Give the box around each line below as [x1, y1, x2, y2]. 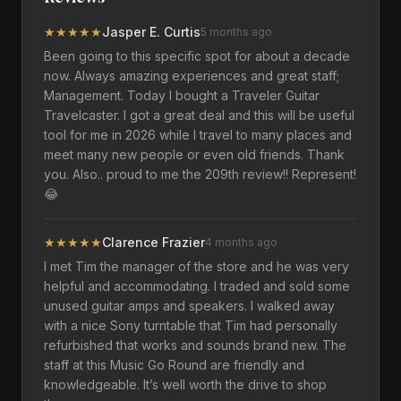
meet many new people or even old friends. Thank [44, 147, 345, 162]
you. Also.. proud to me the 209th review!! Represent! [44, 166, 356, 182]
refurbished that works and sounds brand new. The [44, 337, 346, 353]
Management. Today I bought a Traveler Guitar [44, 88, 320, 103]
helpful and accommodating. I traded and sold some [44, 278, 350, 294]
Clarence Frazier [102, 235, 205, 250]
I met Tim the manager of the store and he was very [44, 259, 349, 274]
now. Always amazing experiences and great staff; [44, 68, 339, 83]
